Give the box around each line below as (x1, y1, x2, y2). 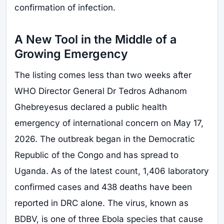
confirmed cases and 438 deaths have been (14, 182, 192, 192)
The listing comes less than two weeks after (14, 70, 191, 80)
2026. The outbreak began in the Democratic (14, 134, 195, 144)
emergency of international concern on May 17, (14, 118, 203, 128)
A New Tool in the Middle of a (14, 32, 176, 46)
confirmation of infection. (14, 2, 115, 12)
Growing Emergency (14, 46, 128, 61)
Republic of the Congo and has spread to (14, 150, 178, 160)
